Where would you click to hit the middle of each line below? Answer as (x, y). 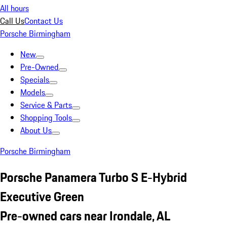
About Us (36, 130)
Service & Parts (46, 105)
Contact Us (44, 21)
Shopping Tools (46, 118)
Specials (35, 80)
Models (33, 92)
